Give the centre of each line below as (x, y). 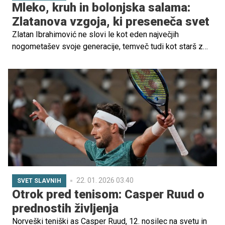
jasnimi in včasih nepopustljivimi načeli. (80, 58)
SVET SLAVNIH (39, 181)
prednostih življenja (65, 208)
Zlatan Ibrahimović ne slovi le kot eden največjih (95, 34)
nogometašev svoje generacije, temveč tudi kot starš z (107, 46)
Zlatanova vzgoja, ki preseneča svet (111, 21)
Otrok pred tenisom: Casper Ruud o (108, 194)
